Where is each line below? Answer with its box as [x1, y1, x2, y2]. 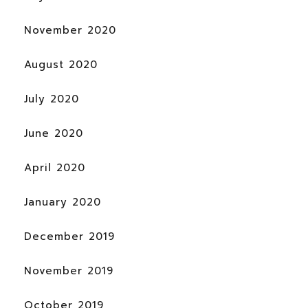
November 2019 [24, 263, 113, 279]
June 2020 [24, 126, 83, 142]
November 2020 [24, 23, 116, 38]
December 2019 [24, 229, 115, 245]
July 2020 [24, 91, 79, 107]
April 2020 [24, 160, 85, 176]
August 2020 [24, 57, 98, 73]
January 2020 [24, 195, 101, 210]
